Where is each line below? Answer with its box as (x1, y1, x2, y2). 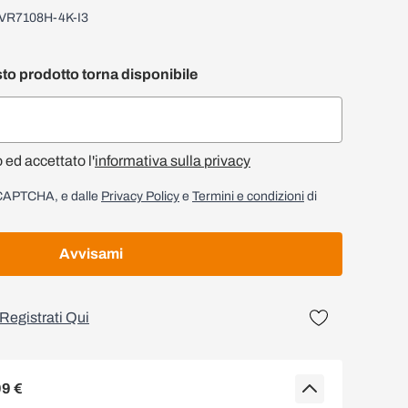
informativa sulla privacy (95, 153, 250, 168)
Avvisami (59, 246, 123, 261)
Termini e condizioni (192, 189, 304, 203)
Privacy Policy (101, 189, 179, 203)
